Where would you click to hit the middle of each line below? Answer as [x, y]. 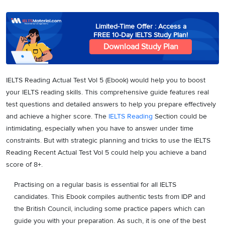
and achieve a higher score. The [57, 116]
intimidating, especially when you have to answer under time [100, 128]
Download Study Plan [141, 47]
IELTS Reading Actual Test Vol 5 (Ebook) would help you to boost [106, 80]
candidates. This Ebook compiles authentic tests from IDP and [110, 197]
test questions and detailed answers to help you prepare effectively [111, 104]
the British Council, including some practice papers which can [109, 209]
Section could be [180, 116]
